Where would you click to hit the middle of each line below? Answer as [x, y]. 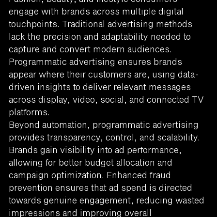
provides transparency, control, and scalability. [104, 137]
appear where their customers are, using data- [104, 74]
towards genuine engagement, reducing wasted [106, 200]
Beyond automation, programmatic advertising [103, 124]
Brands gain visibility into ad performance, [95, 149]
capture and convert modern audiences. [90, 49]
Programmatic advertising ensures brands [95, 61]
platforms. [29, 112]
